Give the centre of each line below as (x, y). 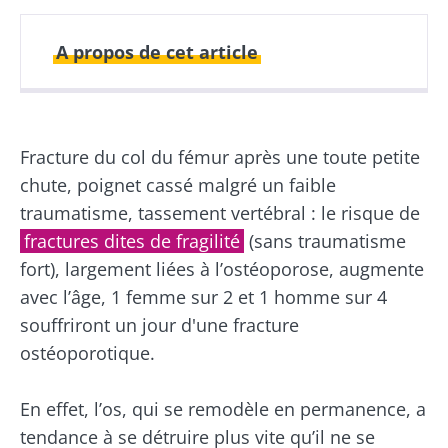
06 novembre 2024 (134, 141)
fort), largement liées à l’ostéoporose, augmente (222, 268)
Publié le (100, 121)
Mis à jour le (276, 121)
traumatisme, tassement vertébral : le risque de (220, 212)
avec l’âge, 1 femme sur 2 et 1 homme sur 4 (203, 296)
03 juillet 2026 (282, 141)
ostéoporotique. (87, 352)
